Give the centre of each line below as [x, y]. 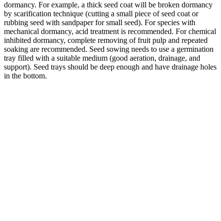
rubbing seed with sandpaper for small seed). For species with [100, 22]
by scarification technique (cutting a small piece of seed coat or [101, 13]
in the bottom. [25, 75]
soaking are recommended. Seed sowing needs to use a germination [109, 49]
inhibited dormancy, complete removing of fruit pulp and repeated [106, 40]
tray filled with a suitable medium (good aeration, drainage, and [102, 58]
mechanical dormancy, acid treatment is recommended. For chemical [110, 31]
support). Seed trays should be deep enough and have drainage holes [110, 67]
